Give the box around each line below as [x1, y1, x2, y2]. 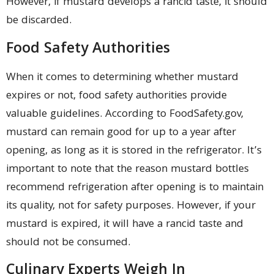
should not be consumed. [6, 234, 130, 252]
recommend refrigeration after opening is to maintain [6, 179, 264, 197]
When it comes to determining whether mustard [6, 68, 239, 87]
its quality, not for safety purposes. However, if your [6, 197, 256, 215]
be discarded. [6, 12, 72, 31]
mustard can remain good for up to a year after [6, 124, 236, 142]
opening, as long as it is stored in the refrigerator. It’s [6, 142, 262, 160]
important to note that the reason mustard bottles [6, 160, 249, 179]
